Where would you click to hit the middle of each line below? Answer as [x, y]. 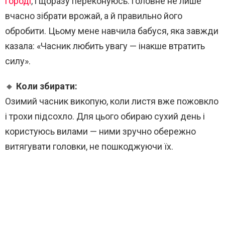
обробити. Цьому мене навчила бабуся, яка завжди [112, 31]
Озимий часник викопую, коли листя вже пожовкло [112, 101]
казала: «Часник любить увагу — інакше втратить [105, 46]
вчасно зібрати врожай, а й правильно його [94, 16]
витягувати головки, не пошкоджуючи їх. [89, 147]
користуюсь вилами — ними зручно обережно [100, 132]
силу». [18, 61]
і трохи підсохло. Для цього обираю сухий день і [105, 117]
